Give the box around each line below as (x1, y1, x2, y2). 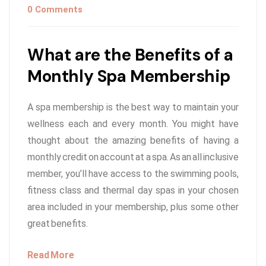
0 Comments (27, 4, 83, 15)
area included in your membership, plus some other (27, 201, 239, 213)
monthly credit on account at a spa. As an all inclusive (27, 151, 239, 163)
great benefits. (27, 218, 88, 230)
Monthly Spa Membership (27, 65, 230, 88)
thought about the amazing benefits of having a (27, 135, 239, 147)
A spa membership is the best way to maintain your (27, 102, 239, 113)
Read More (27, 249, 74, 261)
